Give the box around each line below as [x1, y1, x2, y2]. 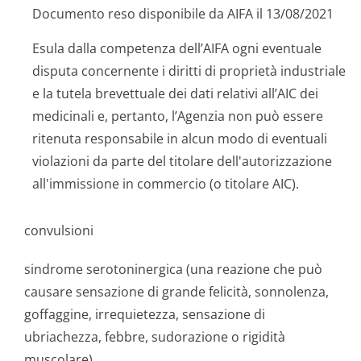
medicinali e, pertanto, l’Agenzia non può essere [32, 107, 323, 125]
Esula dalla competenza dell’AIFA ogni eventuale [32, 39, 322, 57]
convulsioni [24, 222, 93, 239]
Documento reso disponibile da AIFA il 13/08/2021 [32, 5, 334, 23]
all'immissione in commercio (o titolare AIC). [32, 175, 299, 193]
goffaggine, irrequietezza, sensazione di [24, 305, 265, 323]
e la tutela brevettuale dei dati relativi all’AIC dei [32, 85, 318, 102]
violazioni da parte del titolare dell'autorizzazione [32, 152, 332, 170]
